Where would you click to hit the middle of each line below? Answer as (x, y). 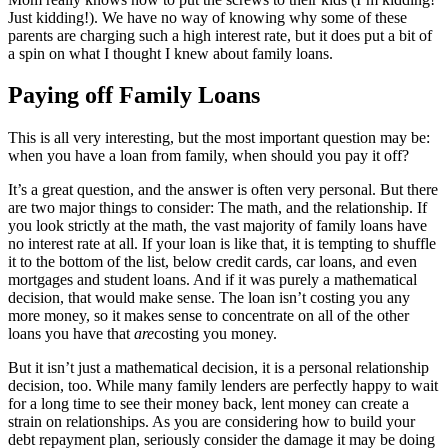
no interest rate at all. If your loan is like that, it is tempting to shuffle (222, 244)
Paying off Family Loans (134, 95)
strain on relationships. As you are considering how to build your (211, 422)
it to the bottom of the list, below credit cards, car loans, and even (212, 262)
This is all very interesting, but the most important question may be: (219, 138)
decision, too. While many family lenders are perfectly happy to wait (223, 386)
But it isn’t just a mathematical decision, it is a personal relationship (218, 368)
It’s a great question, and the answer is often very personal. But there (223, 190)
